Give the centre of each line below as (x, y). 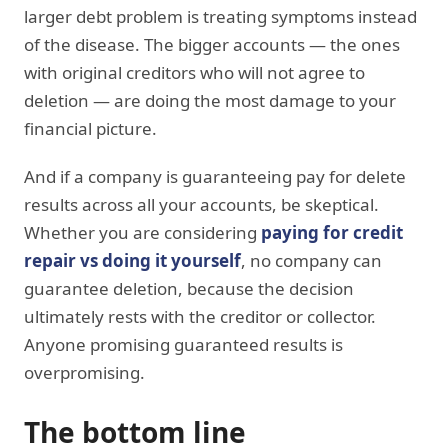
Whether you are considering (142, 232)
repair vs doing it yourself (132, 260)
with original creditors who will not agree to (194, 72)
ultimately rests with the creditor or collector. (200, 316)
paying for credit (332, 232)
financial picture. (90, 128)
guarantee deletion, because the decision (189, 288)
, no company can (311, 260)
